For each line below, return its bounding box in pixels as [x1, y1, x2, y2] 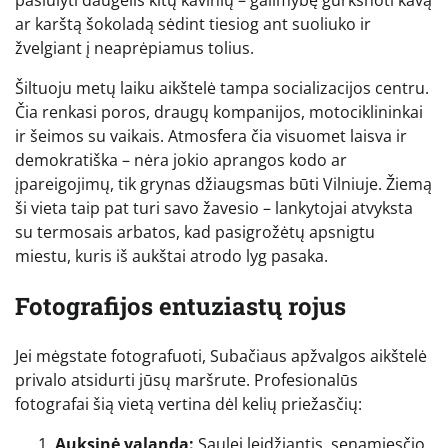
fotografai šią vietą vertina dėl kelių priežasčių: [15, 393, 362, 416]
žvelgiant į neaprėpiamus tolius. [15, 37, 254, 60]
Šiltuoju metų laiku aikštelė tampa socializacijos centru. [15, 77, 429, 100]
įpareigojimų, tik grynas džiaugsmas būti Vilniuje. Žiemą [15, 173, 432, 196]
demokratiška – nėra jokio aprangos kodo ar [15, 149, 347, 172]
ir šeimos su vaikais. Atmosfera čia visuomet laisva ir [15, 125, 407, 148]
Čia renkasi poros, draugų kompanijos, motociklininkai [15, 101, 423, 124]
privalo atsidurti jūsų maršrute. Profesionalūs [15, 369, 358, 392]
